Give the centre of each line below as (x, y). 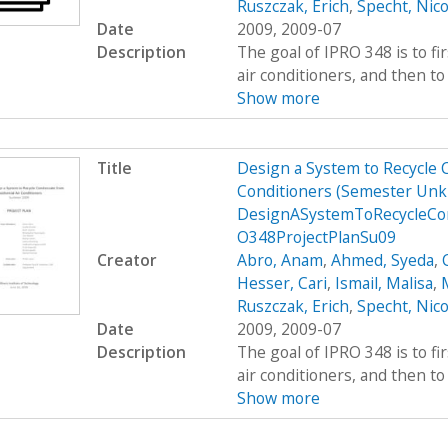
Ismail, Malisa (383, 283)
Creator (126, 260)
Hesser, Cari (281, 283)
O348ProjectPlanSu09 (316, 237)
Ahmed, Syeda (382, 260)
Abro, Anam (279, 260)
